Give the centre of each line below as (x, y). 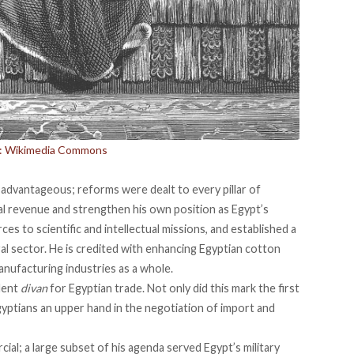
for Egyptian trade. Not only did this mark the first (173, 288)
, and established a (251, 228)
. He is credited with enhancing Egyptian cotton (162, 248)
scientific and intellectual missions (121, 228)
